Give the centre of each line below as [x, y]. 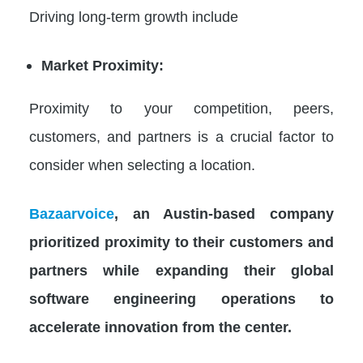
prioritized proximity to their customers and [181, 242]
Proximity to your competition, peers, [181, 109]
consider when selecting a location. [142, 165]
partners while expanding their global [181, 271]
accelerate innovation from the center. [160, 327]
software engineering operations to [181, 299]
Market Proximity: [102, 65]
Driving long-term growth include [134, 16]
